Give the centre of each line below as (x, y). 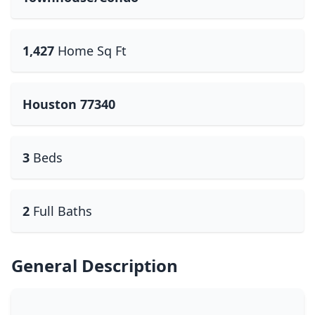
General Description (95, 265)
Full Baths (63, 211)
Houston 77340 (69, 104)
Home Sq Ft (92, 51)
